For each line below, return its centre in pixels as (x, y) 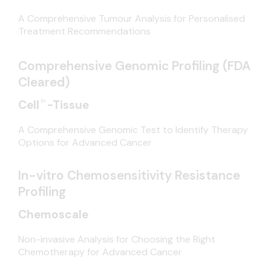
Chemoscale (53, 215)
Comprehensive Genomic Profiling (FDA (134, 66)
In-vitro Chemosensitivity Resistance (129, 175)
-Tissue (68, 105)
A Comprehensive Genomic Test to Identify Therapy (133, 130)
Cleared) (44, 82)
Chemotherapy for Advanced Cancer (100, 252)
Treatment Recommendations (84, 31)
